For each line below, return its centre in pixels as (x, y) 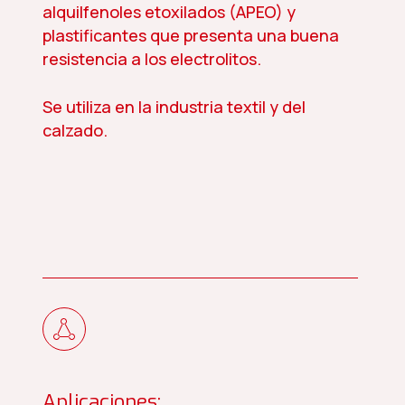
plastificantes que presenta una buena (190, 36)
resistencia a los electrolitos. (151, 59)
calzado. (75, 131)
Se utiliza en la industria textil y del (174, 107)
